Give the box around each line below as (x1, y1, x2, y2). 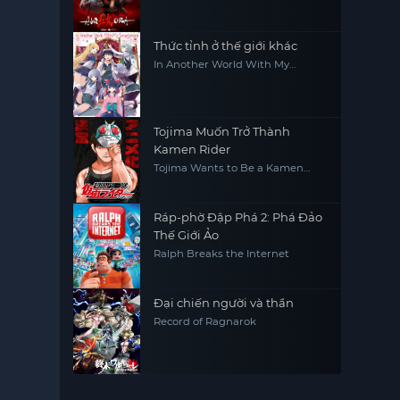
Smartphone (154, 70, 221, 83)
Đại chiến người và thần (154, 296, 295, 311)
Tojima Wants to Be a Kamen (154, 162, 304, 175)
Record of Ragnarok (154, 315, 257, 329)
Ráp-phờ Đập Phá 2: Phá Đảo (154, 210, 323, 225)
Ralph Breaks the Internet (154, 247, 290, 261)
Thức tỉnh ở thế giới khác (154, 38, 298, 54)
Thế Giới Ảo (154, 228, 220, 243)
